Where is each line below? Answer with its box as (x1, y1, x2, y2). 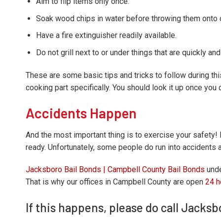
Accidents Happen (26, 104, 137, 121)
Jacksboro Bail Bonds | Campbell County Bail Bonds (26, 165, 205, 175)
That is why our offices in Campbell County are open (26, 177, 205, 187)
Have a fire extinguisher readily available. (36, 31, 177, 40)
